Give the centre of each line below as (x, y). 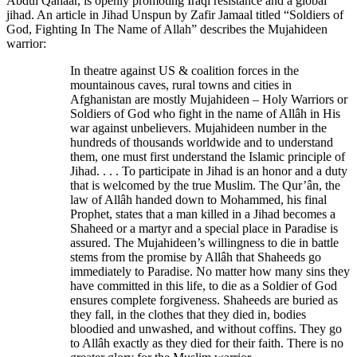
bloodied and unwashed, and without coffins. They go (206, 328)
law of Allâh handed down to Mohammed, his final (198, 199)
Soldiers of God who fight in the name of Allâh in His (205, 113)
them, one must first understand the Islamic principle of (208, 156)
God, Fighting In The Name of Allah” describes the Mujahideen (167, 29)
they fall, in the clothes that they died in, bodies (188, 314)
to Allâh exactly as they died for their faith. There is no (207, 343)
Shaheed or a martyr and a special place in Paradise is (204, 228)
